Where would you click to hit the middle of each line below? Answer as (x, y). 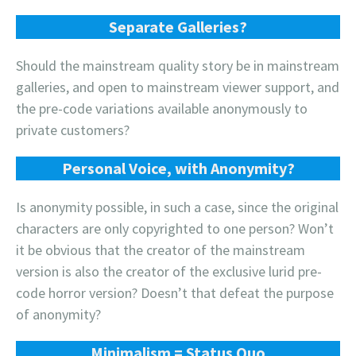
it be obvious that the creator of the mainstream (161, 250)
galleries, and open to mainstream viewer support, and (178, 87)
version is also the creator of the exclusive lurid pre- (169, 271)
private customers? (73, 130)
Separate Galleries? (178, 26)
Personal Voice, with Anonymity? (178, 168)
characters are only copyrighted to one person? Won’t (175, 228)
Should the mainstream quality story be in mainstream (178, 65)
